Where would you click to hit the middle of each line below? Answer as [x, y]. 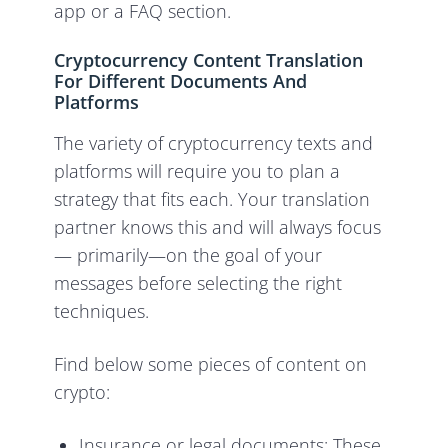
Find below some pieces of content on [211, 364]
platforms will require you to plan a [197, 171]
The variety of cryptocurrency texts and [214, 143]
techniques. [102, 311]
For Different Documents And [181, 81]
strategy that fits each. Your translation [212, 199]
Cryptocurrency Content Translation [209, 60]
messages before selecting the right [198, 283]
